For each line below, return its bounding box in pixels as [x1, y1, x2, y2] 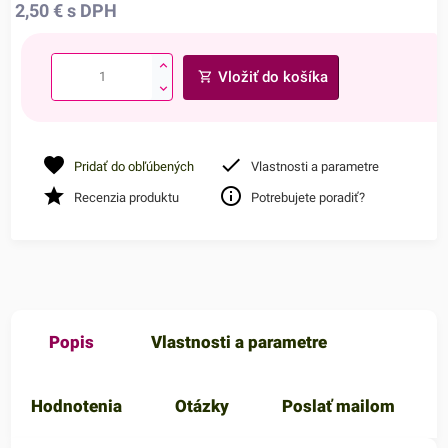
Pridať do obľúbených [74, 158, 195, 174]
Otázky [175, 396, 230, 417]
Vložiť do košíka [218, 67, 329, 86]
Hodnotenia [31, 396, 123, 417]
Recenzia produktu [74, 189, 180, 205]
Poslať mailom [282, 396, 396, 417]
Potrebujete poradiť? [251, 189, 366, 205]
